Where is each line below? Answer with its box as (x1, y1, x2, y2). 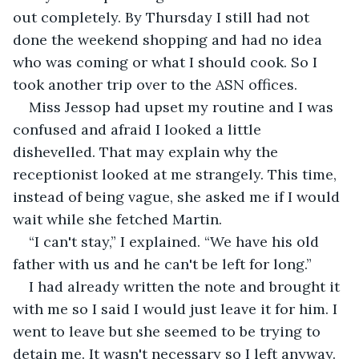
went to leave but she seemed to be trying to (13, 321, 325, 341)
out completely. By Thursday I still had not (13, 7, 313, 26)
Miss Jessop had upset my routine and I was (29, 97, 337, 116)
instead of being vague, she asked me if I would (13, 187, 344, 206)
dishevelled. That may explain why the (13, 142, 282, 161)
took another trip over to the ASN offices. (13, 75, 297, 94)
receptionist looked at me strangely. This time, (13, 164, 341, 184)
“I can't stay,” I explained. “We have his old (29, 232, 323, 251)
